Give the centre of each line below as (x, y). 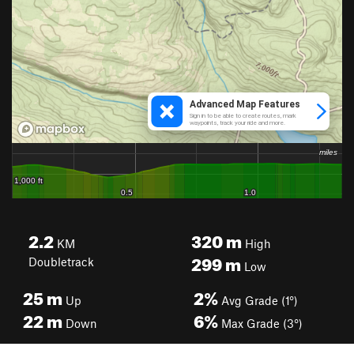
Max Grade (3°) (260, 323)
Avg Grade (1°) (258, 300)
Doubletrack (61, 262)
